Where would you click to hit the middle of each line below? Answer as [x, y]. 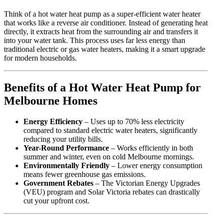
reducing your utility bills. [63, 139]
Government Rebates [58, 183]
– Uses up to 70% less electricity [133, 121]
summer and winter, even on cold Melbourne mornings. [109, 156]
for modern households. [40, 58]
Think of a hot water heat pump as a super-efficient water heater [102, 14]
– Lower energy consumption [156, 165]
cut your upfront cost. [56, 200]
